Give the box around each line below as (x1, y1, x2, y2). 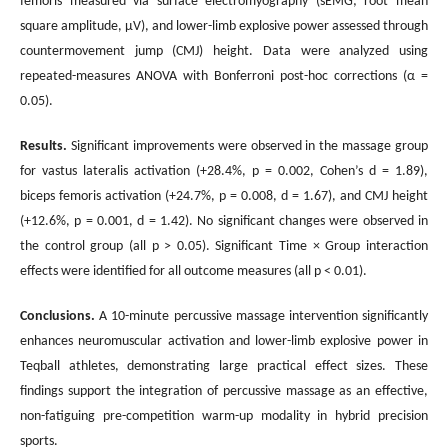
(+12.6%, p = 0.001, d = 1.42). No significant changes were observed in (20, 213, 428, 229)
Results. (20, 138, 67, 154)
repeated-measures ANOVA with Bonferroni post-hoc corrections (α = (20, 68, 428, 84)
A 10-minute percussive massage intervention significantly (99, 308, 429, 324)
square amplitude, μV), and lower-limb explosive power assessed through (20, 18, 428, 34)
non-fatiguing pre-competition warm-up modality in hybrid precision (20, 408, 428, 424)
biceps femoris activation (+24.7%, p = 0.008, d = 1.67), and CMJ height (20, 188, 428, 204)
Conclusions (20, 308, 91, 324)
